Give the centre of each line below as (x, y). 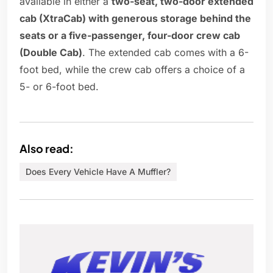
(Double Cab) (51, 53)
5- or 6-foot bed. (59, 87)
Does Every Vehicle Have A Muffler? (98, 172)
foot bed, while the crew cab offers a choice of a (132, 70)
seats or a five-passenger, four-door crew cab (130, 36)
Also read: (47, 149)
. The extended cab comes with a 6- (165, 53)
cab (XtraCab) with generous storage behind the (135, 19)
